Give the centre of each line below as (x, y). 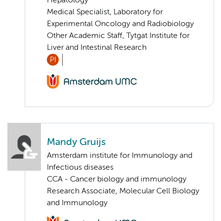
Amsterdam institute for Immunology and (120, 156)
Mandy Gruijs (76, 143)
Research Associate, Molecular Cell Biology (123, 192)
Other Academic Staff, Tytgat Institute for (118, 36)
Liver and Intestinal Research (97, 48)
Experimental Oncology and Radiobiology (120, 24)
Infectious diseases (80, 168)
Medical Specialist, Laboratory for (105, 12)
